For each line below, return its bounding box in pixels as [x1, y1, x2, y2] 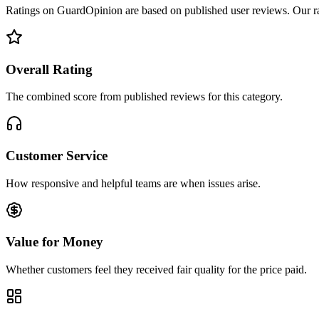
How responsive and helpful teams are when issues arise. [6, 177, 261, 189]
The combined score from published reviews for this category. [6, 90, 283, 103]
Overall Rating [6, 61, 93, 77]
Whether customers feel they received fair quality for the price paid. [6, 263, 307, 276]
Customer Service [6, 147, 108, 163]
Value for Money [6, 234, 103, 250]
